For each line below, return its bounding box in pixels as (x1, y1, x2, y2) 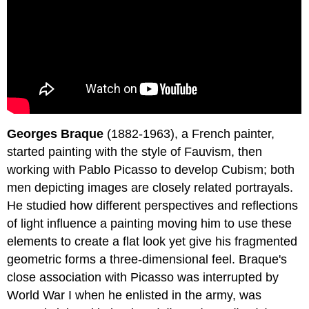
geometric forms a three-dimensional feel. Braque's (7, 252, 288, 267)
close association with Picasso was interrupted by (7, 270, 279, 285)
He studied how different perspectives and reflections (7, 199, 299, 213)
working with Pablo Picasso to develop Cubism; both (7, 163, 295, 177)
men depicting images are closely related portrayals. (7, 181, 294, 195)
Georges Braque (7, 127, 104, 141)
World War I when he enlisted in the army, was (7, 288, 262, 303)
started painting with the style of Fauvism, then (7, 145, 263, 159)
